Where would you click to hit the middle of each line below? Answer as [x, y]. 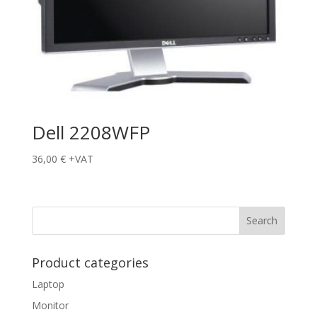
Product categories [90, 262]
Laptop [48, 284]
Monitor [50, 305]
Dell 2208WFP [91, 133]
